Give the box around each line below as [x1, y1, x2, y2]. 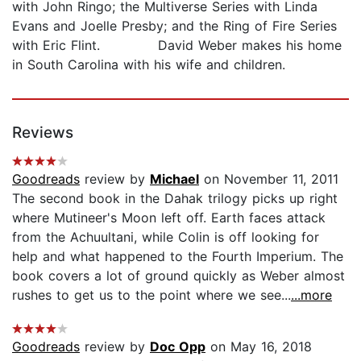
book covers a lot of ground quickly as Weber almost [12, 267, 345, 284]
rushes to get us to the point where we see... [12, 286, 291, 303]
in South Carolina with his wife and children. [12, 56, 285, 73]
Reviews [12, 122, 73, 142]
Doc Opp [150, 338, 205, 355]
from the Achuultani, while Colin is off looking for [12, 228, 319, 245]
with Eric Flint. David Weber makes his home [12, 36, 342, 53]
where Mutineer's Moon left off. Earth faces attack [12, 209, 326, 226]
